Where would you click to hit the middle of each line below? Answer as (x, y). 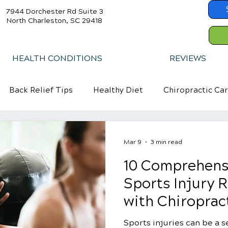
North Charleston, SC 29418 (54, 21)
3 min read (166, 142)
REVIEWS (188, 58)
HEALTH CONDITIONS (57, 58)
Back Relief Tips (41, 90)
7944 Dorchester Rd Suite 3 (55, 11)
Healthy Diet (118, 90)
